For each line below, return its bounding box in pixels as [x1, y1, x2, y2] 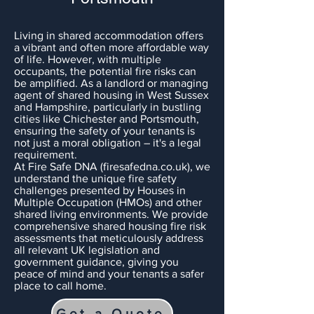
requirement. [14, 149, 77, 161]
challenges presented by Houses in [14, 184, 186, 196]
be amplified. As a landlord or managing [14, 77, 208, 89]
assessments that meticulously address [14, 232, 203, 244]
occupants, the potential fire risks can [14, 65, 196, 77]
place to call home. [14, 280, 107, 292]
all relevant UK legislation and [14, 244, 160, 256]
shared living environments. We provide [14, 208, 208, 220]
